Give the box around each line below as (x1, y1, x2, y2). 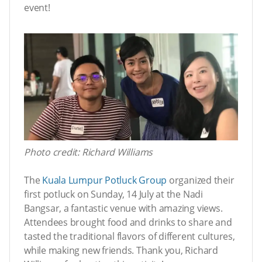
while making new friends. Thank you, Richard (24, 244, 218, 257)
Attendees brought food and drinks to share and (24, 216, 232, 229)
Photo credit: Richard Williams (24, 146, 153, 159)
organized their (167, 174, 235, 187)
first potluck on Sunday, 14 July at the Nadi (24, 188, 203, 201)
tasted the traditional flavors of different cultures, (24, 230, 235, 243)
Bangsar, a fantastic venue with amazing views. (24, 202, 223, 215)
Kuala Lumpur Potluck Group (42, 174, 167, 187)
